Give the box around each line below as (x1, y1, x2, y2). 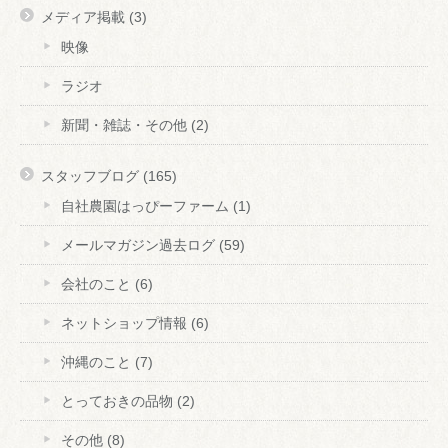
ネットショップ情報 (61, 314, 187, 331)
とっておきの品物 (61, 392, 173, 409)
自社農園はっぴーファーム (61, 197, 229, 214)
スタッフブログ (41, 167, 139, 184)
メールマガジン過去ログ (61, 236, 215, 253)
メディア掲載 (41, 8, 125, 25)
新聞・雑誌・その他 (61, 116, 187, 133)
